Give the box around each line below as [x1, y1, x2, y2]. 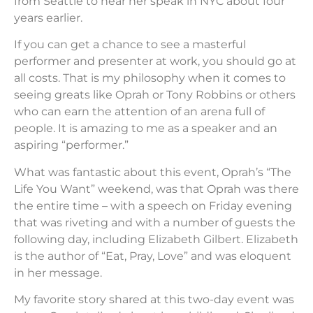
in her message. [14, 265, 102, 279]
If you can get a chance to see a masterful [14, 38, 246, 52]
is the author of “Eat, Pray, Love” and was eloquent [14, 249, 291, 263]
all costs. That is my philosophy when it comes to [14, 71, 286, 85]
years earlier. [14, 11, 82, 24]
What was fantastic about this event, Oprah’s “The [14, 165, 291, 179]
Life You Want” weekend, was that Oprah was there [14, 182, 299, 196]
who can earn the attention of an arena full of [14, 105, 265, 119]
